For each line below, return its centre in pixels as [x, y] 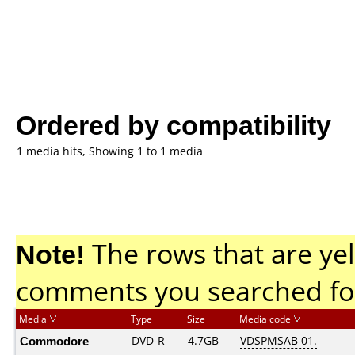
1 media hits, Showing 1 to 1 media [110, 151]
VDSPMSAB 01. [279, 340]
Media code [266, 319]
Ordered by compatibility [174, 124]
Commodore [54, 341]
